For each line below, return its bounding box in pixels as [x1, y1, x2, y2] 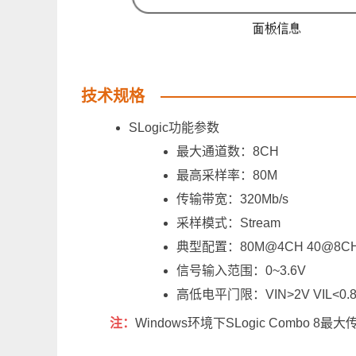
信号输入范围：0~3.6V [176, 263, 306, 277]
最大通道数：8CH [176, 144, 279, 158]
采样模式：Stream [176, 215, 281, 230]
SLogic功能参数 [129, 120, 219, 134]
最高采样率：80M [176, 168, 277, 182]
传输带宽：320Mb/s [176, 192, 288, 206]
